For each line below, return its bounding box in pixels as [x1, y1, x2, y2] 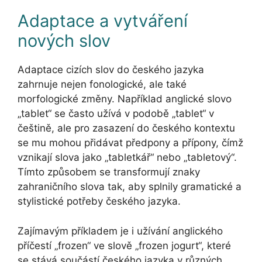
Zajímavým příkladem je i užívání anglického [18, 225, 223, 237]
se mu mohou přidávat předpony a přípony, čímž [18, 137, 243, 149]
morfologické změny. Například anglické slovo [18, 93, 232, 105]
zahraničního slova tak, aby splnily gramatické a [18, 181, 242, 193]
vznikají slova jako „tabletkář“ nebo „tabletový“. [18, 151, 237, 164]
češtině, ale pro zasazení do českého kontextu [18, 122, 235, 135]
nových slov [18, 30, 111, 51]
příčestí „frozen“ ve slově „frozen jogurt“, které [18, 239, 231, 251]
